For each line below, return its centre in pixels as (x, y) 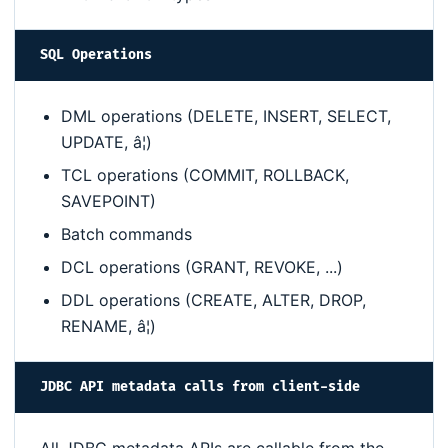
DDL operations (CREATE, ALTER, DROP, (213, 300)
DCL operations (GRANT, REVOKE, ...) (202, 267)
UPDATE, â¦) (106, 142)
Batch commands (126, 234)
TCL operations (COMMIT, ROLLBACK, (205, 175)
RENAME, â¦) (108, 326)
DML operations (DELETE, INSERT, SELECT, (226, 116)
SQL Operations (96, 55)
